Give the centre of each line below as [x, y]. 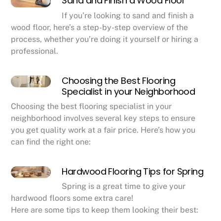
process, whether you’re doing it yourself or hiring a [105, 39]
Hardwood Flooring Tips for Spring [133, 171]
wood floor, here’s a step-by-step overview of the [100, 27]
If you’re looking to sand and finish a [128, 15]
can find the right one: [51, 142]
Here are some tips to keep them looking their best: [105, 210]
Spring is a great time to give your [124, 186]
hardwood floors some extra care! [72, 198]
